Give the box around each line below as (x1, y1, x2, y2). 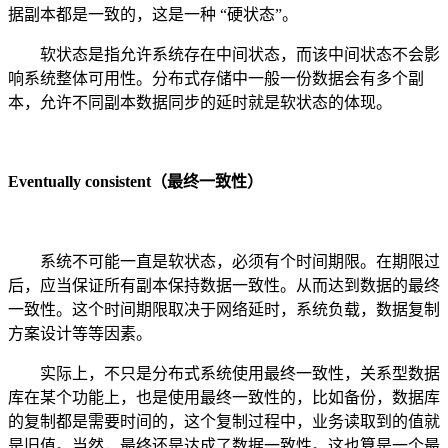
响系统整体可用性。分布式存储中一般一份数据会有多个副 (8, 70, 424, 88)
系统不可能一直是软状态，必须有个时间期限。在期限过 (8, 252, 440, 270)
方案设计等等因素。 (8, 324, 152, 342)
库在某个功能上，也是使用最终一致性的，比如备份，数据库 (8, 388, 440, 406)
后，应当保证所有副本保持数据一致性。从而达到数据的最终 (8, 276, 440, 294)
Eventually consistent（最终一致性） (8, 173, 263, 191)
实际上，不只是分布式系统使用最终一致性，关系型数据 (8, 364, 440, 382)
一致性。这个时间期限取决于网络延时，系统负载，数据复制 (8, 300, 440, 318)
